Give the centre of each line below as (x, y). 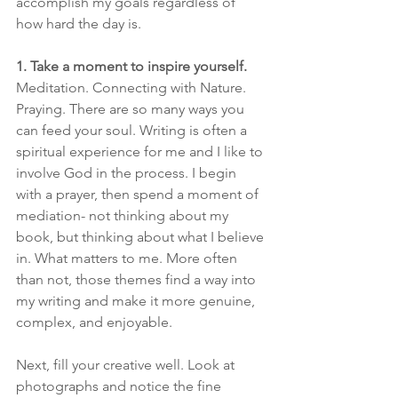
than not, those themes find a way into (138, 279)
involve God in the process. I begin (128, 172)
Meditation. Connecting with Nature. (133, 87)
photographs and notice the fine (120, 386)
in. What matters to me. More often (128, 258)
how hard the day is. (80, 23)
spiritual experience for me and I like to (141, 151)
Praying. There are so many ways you (132, 108)
